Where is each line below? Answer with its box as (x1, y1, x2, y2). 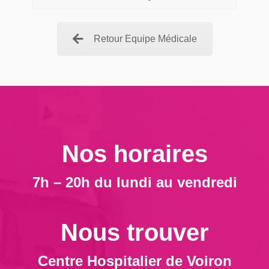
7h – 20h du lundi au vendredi (32, 174, 237, 191)
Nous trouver (60, 219, 209, 246)
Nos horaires (61, 141, 208, 168)
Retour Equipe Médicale (93, 34, 197, 44)
